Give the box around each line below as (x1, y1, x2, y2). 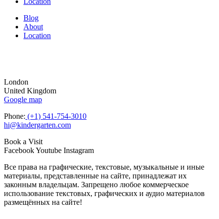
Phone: (4, 111, 25, 120)
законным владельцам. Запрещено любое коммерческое (4, 180, 189, 189)
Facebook (4, 146, 34, 154)
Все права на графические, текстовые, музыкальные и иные (4, 162, 204, 171)
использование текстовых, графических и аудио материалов (4, 189, 205, 197)
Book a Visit (4, 137, 43, 146)
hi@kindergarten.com (4, 120, 71, 129)
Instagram (64, 146, 94, 154)
